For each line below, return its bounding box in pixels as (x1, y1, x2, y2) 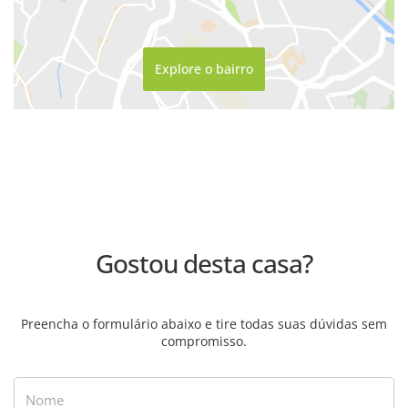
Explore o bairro (155, 60, 253, 78)
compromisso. (161, 331, 247, 350)
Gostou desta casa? (96, 245, 312, 280)
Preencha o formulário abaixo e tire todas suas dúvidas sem (21, 314, 387, 332)
